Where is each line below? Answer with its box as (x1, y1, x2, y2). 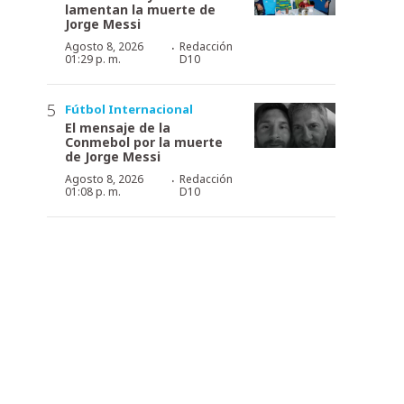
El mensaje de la (65, 118, 170, 136)
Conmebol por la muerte (65, 133, 223, 151)
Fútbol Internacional (65, 100, 193, 117)
